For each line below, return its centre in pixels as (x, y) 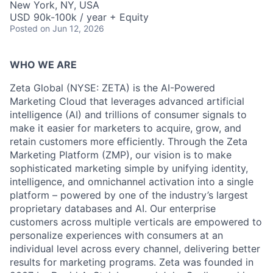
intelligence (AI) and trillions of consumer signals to (128, 115)
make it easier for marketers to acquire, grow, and (126, 128)
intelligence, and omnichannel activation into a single (132, 182)
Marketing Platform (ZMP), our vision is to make (121, 155)
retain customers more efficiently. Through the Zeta (129, 142)
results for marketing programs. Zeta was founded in (132, 262)
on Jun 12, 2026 (72, 29)
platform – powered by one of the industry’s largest (129, 195)
